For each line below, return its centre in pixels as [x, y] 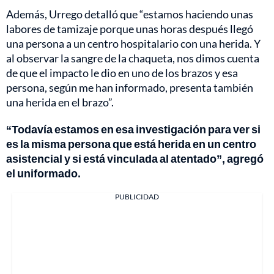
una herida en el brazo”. [60, 102]
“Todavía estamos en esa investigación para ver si [133, 129]
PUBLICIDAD [137, 197]
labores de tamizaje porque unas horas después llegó [130, 29]
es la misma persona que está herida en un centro [131, 144]
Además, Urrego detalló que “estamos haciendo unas [130, 14]
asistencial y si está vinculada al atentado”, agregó [135, 159]
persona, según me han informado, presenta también [130, 88]
